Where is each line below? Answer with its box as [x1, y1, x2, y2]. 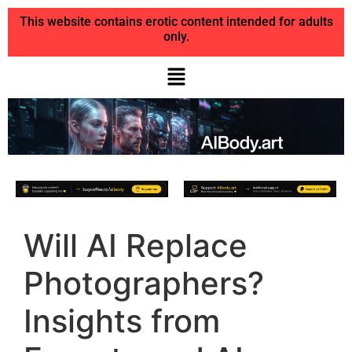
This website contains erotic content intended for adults [19, 14, 333, 29]
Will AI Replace [24, 225, 247, 265]
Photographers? [24, 263, 264, 302]
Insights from [24, 301, 220, 340]
